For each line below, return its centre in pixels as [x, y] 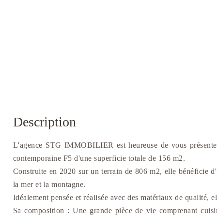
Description [44, 122]
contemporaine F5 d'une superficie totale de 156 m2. [99, 158]
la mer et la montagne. [49, 185]
